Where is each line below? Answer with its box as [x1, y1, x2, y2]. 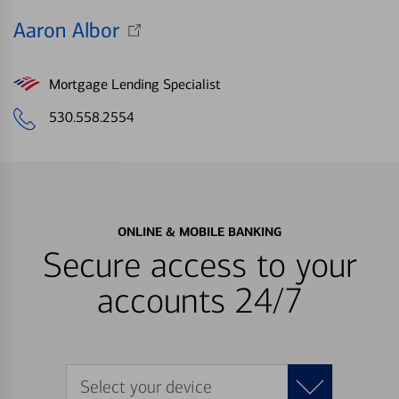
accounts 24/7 [96, 281, 303, 323]
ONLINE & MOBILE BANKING [118, 224, 281, 240]
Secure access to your [42, 245, 357, 288]
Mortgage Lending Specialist [49, 75, 221, 93]
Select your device [80, 376, 212, 397]
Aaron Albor [13, 18, 119, 44]
